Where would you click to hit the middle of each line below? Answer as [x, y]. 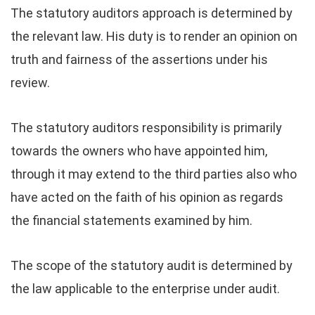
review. [30, 83]
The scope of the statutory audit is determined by [152, 265]
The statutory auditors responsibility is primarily [146, 128]
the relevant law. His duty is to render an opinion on [154, 36]
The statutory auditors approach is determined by [152, 13]
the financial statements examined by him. [131, 220]
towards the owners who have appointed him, [139, 151]
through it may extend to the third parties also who [154, 174]
